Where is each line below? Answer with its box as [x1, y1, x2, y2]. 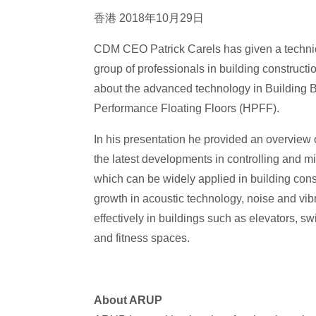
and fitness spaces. [94, 232, 190, 244]
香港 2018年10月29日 [94, 12, 204, 24]
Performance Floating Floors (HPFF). [94, 102, 279, 114]
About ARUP [94, 294, 162, 306]
